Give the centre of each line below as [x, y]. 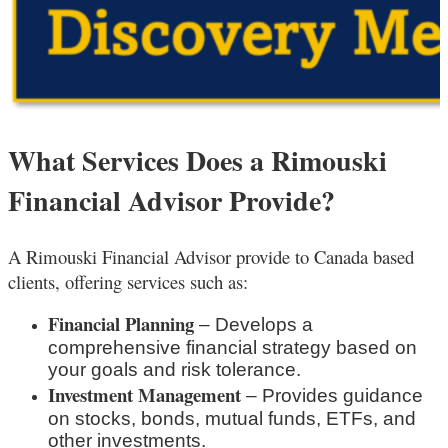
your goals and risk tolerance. [174, 369]
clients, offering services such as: [128, 281]
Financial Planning [121, 323]
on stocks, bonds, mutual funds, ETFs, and [232, 418]
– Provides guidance [332, 395]
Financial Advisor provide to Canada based [258, 256]
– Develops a [253, 324]
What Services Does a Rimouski [197, 160]
